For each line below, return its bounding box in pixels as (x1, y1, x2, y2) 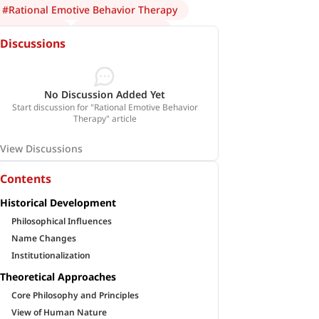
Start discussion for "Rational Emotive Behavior (11, 101, 198, 113)
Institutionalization (11, 249, 91, 261)
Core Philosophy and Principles (11, 289, 140, 301)
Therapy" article (73, 113, 137, 125)
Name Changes (11, 232, 77, 244)
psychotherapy (89, 23, 161, 36)
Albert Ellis (9, 23, 61, 36)
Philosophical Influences (11, 215, 113, 227)
